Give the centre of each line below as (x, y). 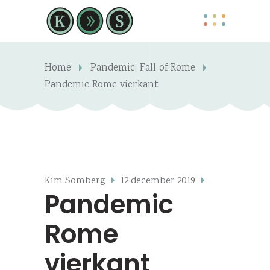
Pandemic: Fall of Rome (143, 68)
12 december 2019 (158, 181)
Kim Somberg (75, 181)
